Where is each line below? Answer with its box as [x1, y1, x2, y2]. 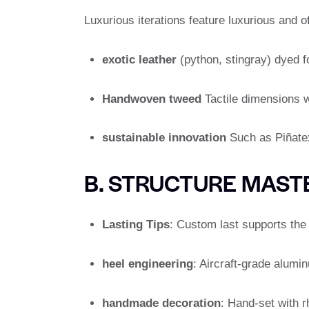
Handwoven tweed [101, 92, 201, 106]
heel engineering [101, 257, 193, 271]
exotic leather [101, 52, 177, 66]
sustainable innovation [101, 131, 226, 145]
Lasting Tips [101, 218, 170, 232]
